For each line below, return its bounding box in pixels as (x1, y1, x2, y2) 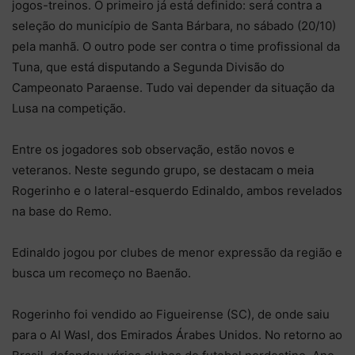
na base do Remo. (12, 203, 112, 219)
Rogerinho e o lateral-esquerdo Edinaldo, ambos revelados (12, 182, 342, 198)
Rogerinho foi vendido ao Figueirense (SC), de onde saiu (12, 306, 330, 322)
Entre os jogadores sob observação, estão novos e (12, 141, 295, 157)
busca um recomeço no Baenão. (12, 265, 191, 281)
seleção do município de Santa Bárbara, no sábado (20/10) (12, 17, 336, 33)
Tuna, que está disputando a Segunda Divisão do (12, 59, 284, 74)
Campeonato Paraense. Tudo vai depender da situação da (12, 79, 334, 95)
